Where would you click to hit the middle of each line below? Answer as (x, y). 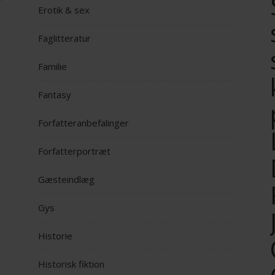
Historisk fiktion (71, 264)
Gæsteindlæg (66, 180)
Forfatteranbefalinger (83, 123)
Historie (55, 236)
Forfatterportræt (74, 151)
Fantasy (55, 95)
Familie (52, 67)
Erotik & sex (64, 10)
